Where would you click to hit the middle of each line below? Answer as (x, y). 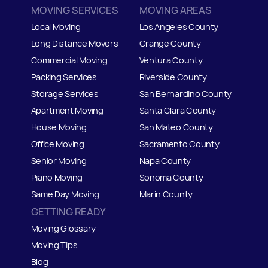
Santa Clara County (178, 110)
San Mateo (161, 127)
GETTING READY (68, 212)
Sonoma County (171, 177)
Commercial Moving (69, 60)
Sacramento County (179, 144)
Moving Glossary (63, 228)
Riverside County (173, 77)
